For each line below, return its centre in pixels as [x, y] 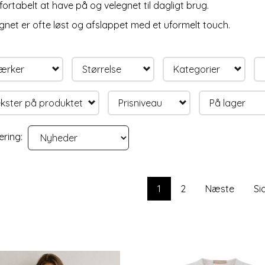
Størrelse [101, 69]
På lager [227, 103]
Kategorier [196, 69]
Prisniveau [140, 103]
